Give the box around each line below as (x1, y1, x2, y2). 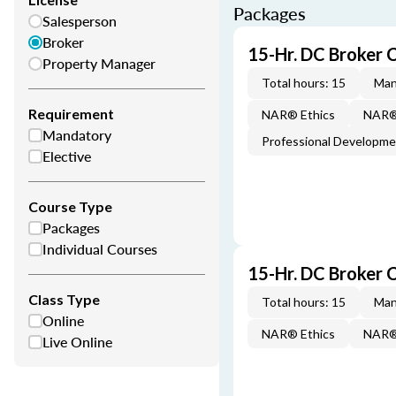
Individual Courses (42, 239, 157, 259)
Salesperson (42, 11, 117, 31)
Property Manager (42, 53, 156, 73)
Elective (42, 146, 91, 166)
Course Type (28, 198, 112, 215)
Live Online (42, 331, 112, 352)
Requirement (28, 105, 114, 122)
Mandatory (42, 125, 111, 145)
